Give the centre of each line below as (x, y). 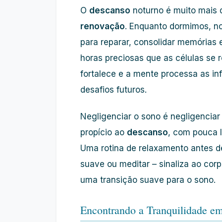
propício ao (104, 132)
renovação (103, 26)
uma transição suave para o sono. (148, 180)
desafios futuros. (113, 90)
